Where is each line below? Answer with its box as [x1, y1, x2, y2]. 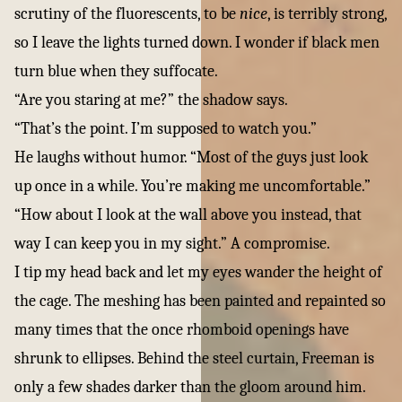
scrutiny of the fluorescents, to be [14, 4, 240, 23]
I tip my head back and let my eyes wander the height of [14, 263, 382, 282]
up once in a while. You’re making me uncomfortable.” [14, 177, 371, 196]
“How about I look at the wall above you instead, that [14, 205, 362, 224]
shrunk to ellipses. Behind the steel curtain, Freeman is [14, 349, 374, 368]
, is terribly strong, [267, 4, 387, 23]
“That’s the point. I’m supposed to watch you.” [14, 119, 317, 138]
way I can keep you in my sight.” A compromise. [14, 234, 330, 253]
